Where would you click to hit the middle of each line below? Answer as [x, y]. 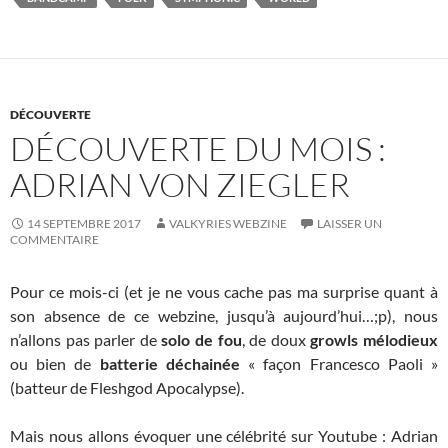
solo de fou [201, 340]
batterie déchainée [169, 364]
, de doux [276, 340]
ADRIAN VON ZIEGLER [180, 185]
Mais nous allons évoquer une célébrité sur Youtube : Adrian [224, 436]
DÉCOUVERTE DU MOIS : [198, 149]
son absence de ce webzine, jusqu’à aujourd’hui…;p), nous [224, 316]
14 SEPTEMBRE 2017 [84, 224]
